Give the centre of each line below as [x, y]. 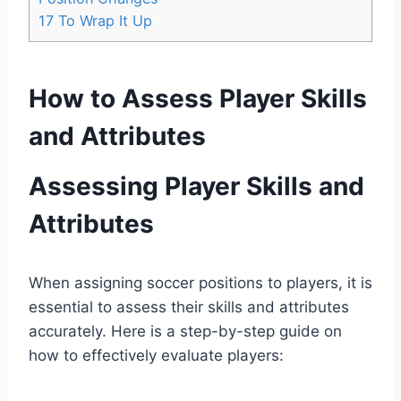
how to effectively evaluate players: [156, 356]
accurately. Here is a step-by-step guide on [185, 332]
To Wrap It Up [103, 21]
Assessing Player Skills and [196, 187]
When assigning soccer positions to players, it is [200, 283]
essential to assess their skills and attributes [189, 307]
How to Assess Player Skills [198, 99]
